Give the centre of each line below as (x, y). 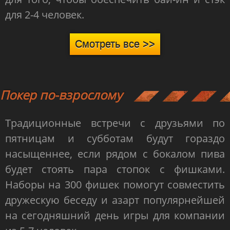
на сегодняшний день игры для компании (115, 215)
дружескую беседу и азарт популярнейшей (115, 200)
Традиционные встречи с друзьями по (115, 123)
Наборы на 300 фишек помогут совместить (115, 185)
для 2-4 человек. (45, 15)
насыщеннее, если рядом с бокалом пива (115, 154)
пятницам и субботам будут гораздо (115, 138)
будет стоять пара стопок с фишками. (115, 169)
